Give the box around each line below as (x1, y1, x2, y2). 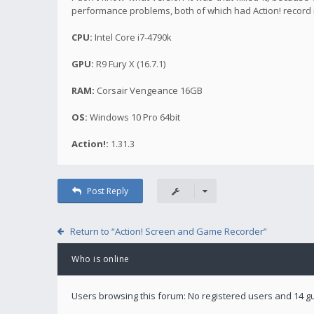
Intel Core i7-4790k (93, 30, 172, 43)
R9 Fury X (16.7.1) (94, 57, 165, 70)
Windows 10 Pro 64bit (88, 110, 180, 123)
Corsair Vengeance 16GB (95, 83, 203, 97)
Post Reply (86, 184, 128, 197)
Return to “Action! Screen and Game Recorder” (69, 224, 267, 238)
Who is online (71, 252, 130, 265)
